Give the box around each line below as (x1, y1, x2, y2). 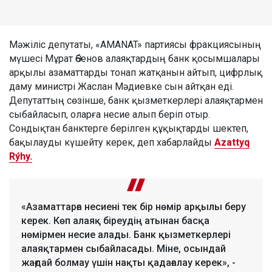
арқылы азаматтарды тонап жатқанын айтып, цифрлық (9, 66, 262, 78)
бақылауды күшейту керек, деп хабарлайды (9, 136, 214, 148)
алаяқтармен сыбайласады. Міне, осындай (21, 242, 226, 254)
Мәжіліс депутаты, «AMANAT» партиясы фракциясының (9, 38, 261, 50)
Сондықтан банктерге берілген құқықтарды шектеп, (9, 122, 248, 134)
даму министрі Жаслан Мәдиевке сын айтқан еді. (9, 80, 234, 92)
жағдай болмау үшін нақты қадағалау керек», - (21, 256, 236, 268)
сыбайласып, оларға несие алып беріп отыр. (9, 108, 210, 120)
